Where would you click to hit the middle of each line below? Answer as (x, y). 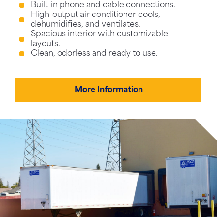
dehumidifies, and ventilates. (86, 25)
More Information (108, 90)
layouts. (46, 44)
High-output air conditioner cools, (96, 15)
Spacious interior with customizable (100, 34)
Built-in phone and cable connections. (103, 5)
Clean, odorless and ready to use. (94, 54)
